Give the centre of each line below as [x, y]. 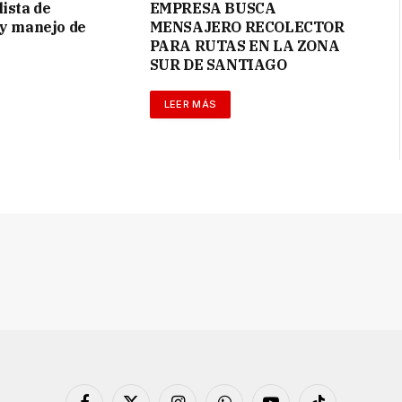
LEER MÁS [190, 104]
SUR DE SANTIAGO [218, 64]
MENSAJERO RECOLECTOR [247, 26]
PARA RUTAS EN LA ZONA [245, 45]
